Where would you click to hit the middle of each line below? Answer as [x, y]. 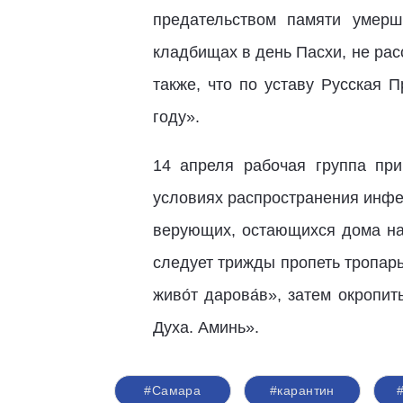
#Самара [173, 390]
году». [176, 117]
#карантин [302, 390]
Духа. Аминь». [206, 327]
